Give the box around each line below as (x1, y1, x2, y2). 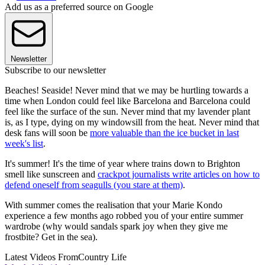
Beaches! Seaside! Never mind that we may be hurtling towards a (5, 85, 248, 95)
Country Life (78, 251, 127, 262)
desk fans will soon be (5, 127, 90, 138)
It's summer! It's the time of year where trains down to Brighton (5, 158, 240, 169)
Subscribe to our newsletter (5, 64, 106, 75)
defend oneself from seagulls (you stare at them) (5, 179, 183, 190)
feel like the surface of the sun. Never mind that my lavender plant (5, 106, 250, 117)
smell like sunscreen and (5, 169, 98, 179)
